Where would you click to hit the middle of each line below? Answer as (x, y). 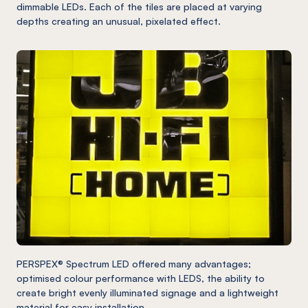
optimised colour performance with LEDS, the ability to (141, 278)
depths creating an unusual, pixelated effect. (119, 21)
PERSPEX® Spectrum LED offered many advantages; (134, 263)
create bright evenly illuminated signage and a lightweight (147, 292)
